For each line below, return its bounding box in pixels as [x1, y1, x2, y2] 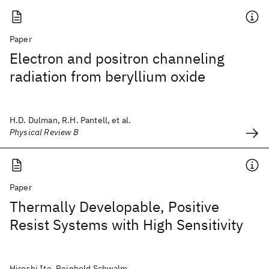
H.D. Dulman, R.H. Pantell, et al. [10, 115, 131, 125]
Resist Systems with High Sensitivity [10, 215, 243, 234]
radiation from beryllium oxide [10, 67, 205, 86]
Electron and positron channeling [10, 49, 225, 68]
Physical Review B [10, 127, 79, 138]
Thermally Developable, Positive [10, 197, 219, 216]
